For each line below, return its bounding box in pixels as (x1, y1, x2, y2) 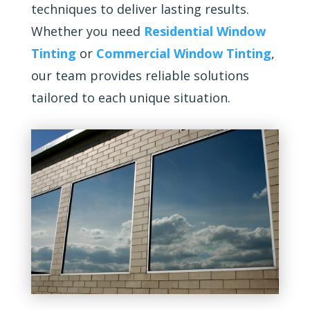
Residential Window (143, 23, 266, 39)
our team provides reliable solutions (30, 67, 249, 84)
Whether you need (30, 23, 140, 39)
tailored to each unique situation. (30, 89, 230, 106)
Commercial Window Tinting (95, 45, 271, 62)
